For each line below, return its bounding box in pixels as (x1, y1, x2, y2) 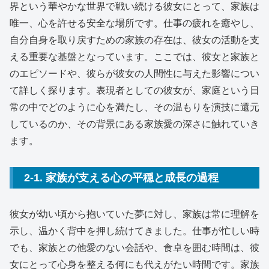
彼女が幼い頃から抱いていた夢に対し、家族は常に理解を (10, 209, 259, 220)
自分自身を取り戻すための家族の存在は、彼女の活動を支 (10, 34, 259, 45)
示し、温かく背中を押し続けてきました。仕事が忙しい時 (10, 226, 259, 237)
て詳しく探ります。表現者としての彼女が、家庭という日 (10, 85, 259, 95)
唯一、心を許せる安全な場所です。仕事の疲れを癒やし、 (10, 17, 259, 28)
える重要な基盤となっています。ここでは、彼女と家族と (10, 51, 259, 62)
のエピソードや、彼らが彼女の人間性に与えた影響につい (10, 68, 259, 79)
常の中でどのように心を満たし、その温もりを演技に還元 (10, 101, 259, 112)
